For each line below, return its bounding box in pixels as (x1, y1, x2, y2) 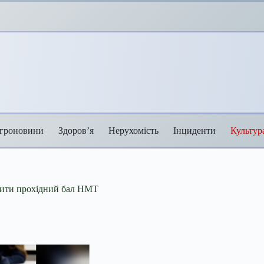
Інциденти (173, 125, 216, 136)
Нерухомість (108, 125, 159, 136)
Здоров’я (58, 125, 94, 136)
